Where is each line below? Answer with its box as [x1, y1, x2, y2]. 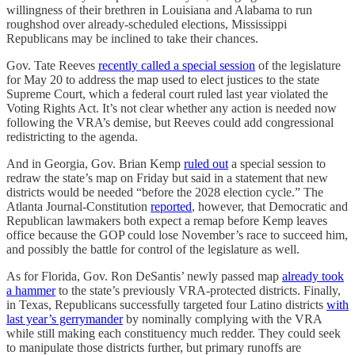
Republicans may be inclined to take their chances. [6, 31, 258, 45]
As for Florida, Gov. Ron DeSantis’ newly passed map [6, 269, 282, 283]
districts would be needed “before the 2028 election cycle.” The [6, 185, 323, 199]
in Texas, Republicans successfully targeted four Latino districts [6, 297, 326, 311]
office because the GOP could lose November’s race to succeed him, [6, 227, 348, 242]
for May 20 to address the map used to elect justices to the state [6, 72, 319, 86]
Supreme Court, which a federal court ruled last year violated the [6, 86, 328, 101]
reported [151, 199, 192, 213]
